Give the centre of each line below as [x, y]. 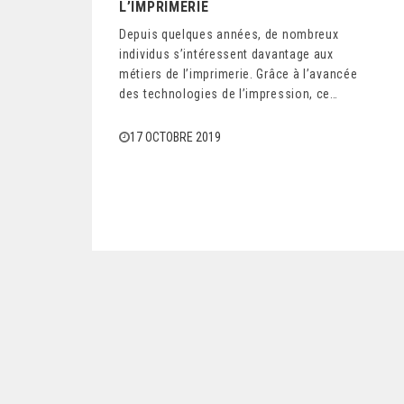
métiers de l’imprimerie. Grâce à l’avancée [239, 74]
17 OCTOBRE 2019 [175, 137]
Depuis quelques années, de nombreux [229, 34]
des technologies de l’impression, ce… [229, 94]
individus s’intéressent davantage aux [226, 54]
